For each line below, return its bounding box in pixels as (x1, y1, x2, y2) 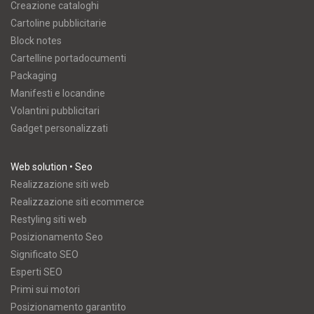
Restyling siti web (11, 214, 87, 226)
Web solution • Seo (11, 161, 93, 173)
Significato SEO (11, 249, 78, 261)
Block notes (11, 35, 62, 47)
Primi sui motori (11, 284, 80, 296)
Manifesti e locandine (11, 88, 105, 100)
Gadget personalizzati (11, 123, 108, 135)
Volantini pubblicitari (11, 105, 100, 117)
